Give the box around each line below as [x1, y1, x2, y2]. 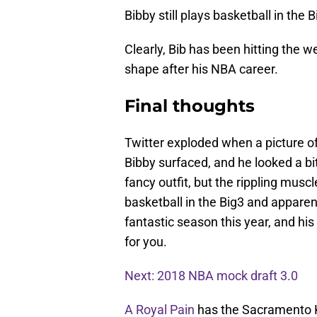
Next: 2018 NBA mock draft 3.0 [125, 268, 298, 284]
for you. [125, 234, 167, 250]
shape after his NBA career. [125, 62, 278, 77]
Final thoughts [125, 96, 255, 117]
